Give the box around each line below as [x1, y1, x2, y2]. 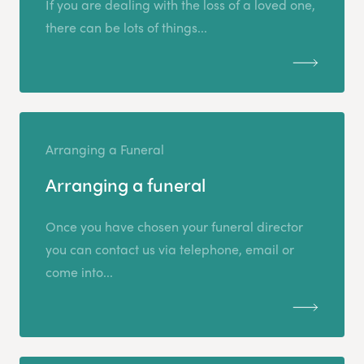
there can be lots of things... [45, 18, 207, 37]
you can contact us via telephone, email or [45, 240, 294, 259]
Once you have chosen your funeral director [45, 217, 303, 236]
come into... [45, 262, 113, 282]
